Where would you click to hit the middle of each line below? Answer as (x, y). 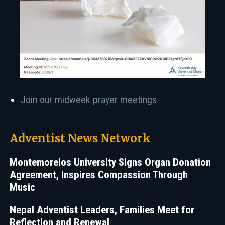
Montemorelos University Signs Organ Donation (110, 162)
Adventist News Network (80, 138)
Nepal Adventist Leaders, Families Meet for (102, 210)
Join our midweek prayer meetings (89, 100)
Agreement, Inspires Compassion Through (99, 175)
